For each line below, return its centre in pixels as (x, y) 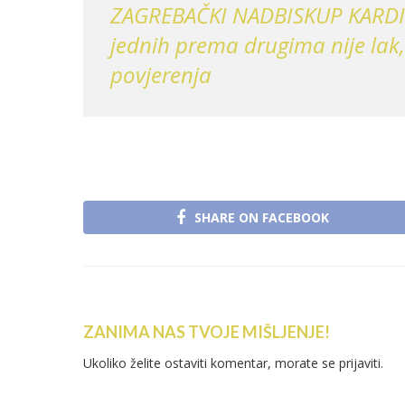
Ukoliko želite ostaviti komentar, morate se (211, 363)
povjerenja (161, 74)
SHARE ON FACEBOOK (262, 218)
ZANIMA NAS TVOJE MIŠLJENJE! (207, 332)
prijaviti (360, 363)
